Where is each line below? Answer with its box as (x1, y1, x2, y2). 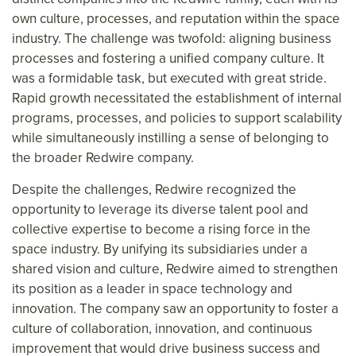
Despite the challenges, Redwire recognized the (12, 180, 296, 200)
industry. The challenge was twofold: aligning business (12, 29, 331, 49)
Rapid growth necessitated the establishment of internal (12, 88, 342, 109)
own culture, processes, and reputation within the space (12, 9, 340, 29)
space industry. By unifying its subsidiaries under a (12, 239, 308, 260)
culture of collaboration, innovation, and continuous (12, 319, 312, 339)
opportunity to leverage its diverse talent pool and (12, 199, 308, 220)
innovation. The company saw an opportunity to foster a (12, 299, 339, 319)
